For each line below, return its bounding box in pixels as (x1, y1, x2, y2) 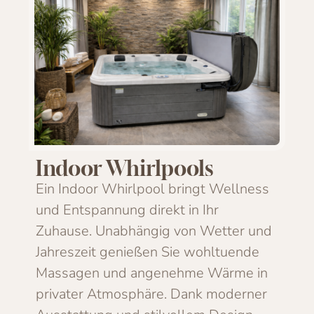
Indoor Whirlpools (36, 156, 214, 181)
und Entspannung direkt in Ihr (36, 200, 219, 219)
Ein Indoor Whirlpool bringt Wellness (36, 179, 270, 198)
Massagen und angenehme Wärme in (36, 264, 268, 282)
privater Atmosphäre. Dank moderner (36, 285, 268, 303)
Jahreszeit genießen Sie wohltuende (36, 243, 260, 261)
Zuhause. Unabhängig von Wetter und (36, 221, 273, 240)
